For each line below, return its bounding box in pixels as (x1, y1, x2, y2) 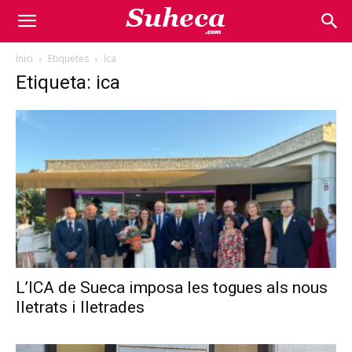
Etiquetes (48, 52, 89, 65)
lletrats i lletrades (16, 298, 145, 317)
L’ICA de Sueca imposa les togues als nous (16, 278, 328, 298)
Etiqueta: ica (16, 71, 120, 93)
